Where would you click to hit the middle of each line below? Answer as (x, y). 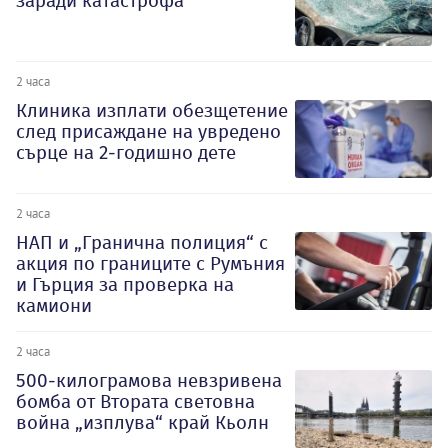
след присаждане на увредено (148, 132)
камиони (54, 306)
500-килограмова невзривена (149, 381)
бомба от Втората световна (135, 402)
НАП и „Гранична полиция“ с (142, 243)
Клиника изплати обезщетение (152, 111)
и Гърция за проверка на (125, 285)
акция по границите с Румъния (150, 264)
